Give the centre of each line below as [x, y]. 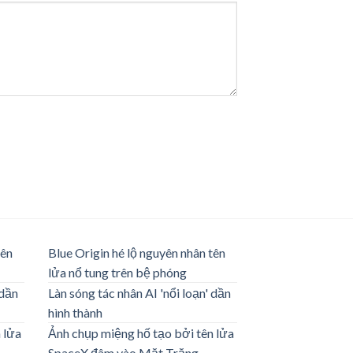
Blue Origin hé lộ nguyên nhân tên [137, 253]
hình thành [75, 313]
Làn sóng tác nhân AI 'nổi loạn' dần [139, 293]
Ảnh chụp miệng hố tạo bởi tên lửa [141, 333]
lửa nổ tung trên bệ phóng [117, 273]
